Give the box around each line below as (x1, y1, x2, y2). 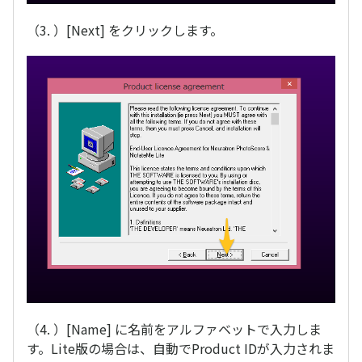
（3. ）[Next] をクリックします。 (27, 20, 223, 40)
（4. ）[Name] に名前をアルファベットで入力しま (27, 318, 322, 339)
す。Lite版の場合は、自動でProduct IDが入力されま (27, 338, 335, 358)
